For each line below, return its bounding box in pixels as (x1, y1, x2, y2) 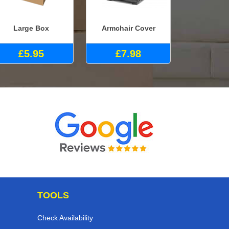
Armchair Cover (101, 24, 155, 32)
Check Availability (37, 214, 93, 222)
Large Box (13, 24, 49, 32)
